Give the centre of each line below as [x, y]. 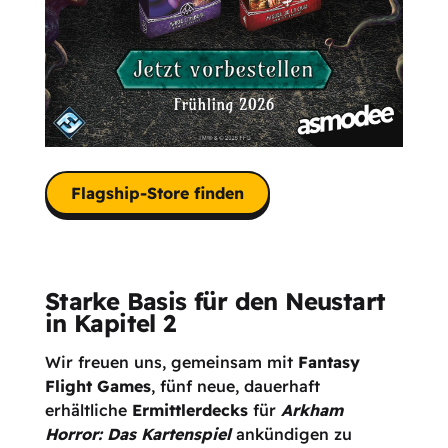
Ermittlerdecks [189, 410]
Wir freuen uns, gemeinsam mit [171, 362]
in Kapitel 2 [110, 323]
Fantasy [328, 362]
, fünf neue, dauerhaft [235, 386]
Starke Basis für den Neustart [215, 301]
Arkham [311, 410]
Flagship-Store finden [157, 193]
